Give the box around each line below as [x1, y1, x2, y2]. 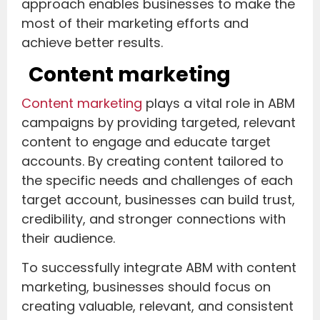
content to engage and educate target [21, 132, 271, 151]
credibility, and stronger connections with [21, 209, 286, 228]
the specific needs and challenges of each [21, 171, 293, 189]
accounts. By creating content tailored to [21, 151, 284, 170]
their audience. [21, 229, 115, 247]
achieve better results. [21, 34, 163, 52]
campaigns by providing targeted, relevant [21, 113, 296, 131]
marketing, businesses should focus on [21, 278, 271, 296]
